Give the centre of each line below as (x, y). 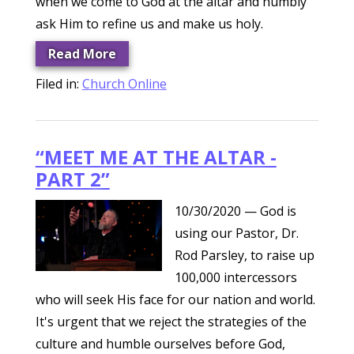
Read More (82, 54)
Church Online (124, 84)
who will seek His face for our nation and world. (175, 299)
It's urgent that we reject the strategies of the (171, 322)
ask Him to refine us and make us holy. (149, 24)
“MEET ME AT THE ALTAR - (156, 157)
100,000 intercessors (235, 277)
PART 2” (72, 179)
